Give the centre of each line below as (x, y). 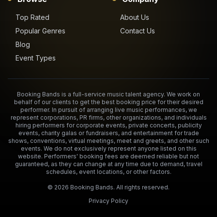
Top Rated (32, 17)
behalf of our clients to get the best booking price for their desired (108, 102)
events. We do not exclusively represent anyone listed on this (108, 148)
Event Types (36, 58)
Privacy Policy (108, 201)
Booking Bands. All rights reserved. (119, 187)
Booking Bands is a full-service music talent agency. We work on (108, 94)
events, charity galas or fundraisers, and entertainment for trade (108, 133)
